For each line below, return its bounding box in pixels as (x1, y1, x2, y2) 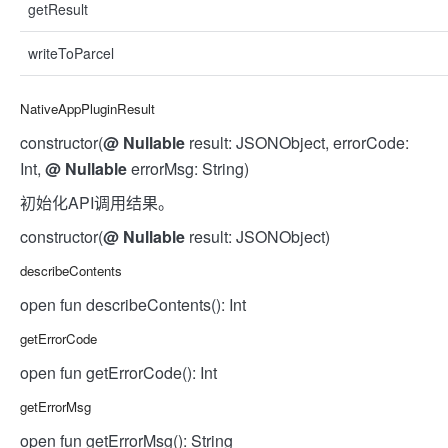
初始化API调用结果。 (20, 191, 174, 214)
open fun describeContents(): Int (20, 293, 246, 316)
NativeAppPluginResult (20, 99, 155, 118)
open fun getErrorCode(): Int (20, 361, 217, 384)
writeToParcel (28, 43, 114, 63)
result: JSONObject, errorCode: (185, 131, 409, 154)
